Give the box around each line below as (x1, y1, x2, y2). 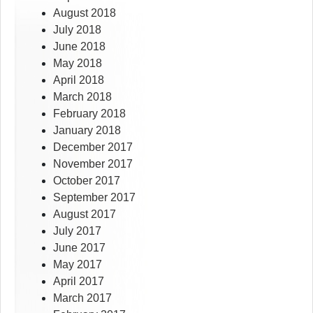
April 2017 (53, 275, 104, 288)
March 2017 (53, 292, 112, 305)
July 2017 (53, 225, 101, 238)
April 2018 (53, 74, 104, 87)
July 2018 (53, 24, 101, 36)
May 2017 (53, 259, 102, 271)
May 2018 (53, 57, 102, 70)
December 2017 (53, 141, 133, 154)
